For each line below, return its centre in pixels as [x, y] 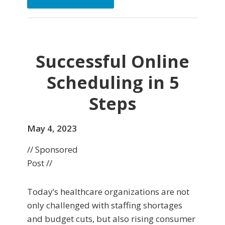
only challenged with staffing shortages [105, 205]
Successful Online [113, 62]
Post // [40, 163]
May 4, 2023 [52, 129]
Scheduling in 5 [113, 83]
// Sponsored [52, 150]
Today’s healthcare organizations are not [108, 192]
